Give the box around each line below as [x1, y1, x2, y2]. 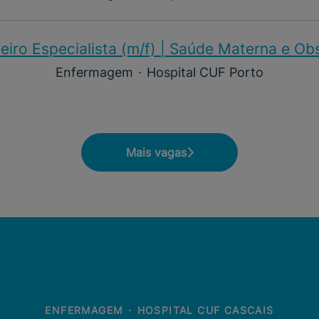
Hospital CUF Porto [147, 65, 263, 80]
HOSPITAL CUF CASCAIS [137, 304, 274, 316]
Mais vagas [125, 145, 187, 159]
